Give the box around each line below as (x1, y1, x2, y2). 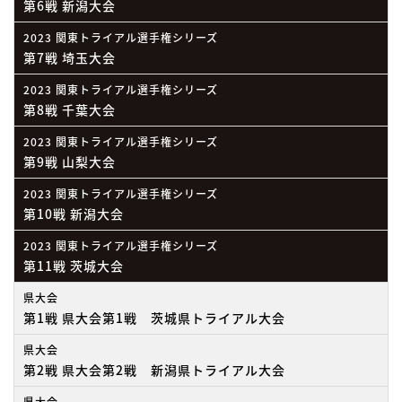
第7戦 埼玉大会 (23, 48, 116, 67)
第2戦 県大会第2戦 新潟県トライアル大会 (23, 361, 285, 380)
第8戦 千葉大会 (23, 100, 116, 119)
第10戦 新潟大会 (23, 205, 124, 223)
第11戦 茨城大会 (23, 257, 124, 275)
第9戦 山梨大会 (23, 153, 116, 171)
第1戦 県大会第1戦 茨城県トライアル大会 (23, 309, 285, 328)
